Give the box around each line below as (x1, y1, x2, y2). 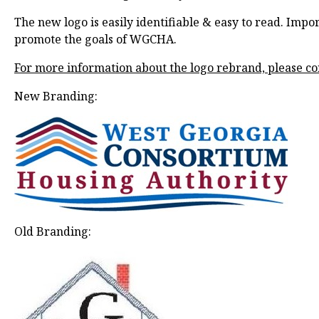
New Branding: (14, 88, 98, 104)
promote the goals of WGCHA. (14, 31, 177, 47)
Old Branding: (14, 224, 91, 239)
